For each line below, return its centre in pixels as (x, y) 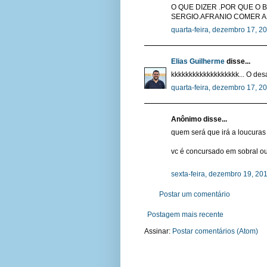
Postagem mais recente (185, 215)
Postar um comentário (195, 195)
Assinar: (158, 232)
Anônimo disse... (199, 119)
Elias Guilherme (198, 62)
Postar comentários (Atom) (215, 232)
